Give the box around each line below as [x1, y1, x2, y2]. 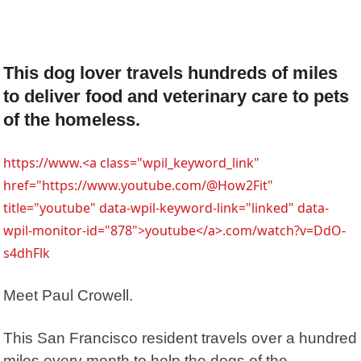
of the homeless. [3, 109, 141, 130]
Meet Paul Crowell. [3, 286, 134, 304]
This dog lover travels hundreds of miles [3, 62, 338, 83]
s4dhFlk [3, 243, 51, 262]
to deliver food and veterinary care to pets [3, 85, 350, 106]
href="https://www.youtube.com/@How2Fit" [3, 176, 274, 194]
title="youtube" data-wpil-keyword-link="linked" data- [3, 198, 330, 217]
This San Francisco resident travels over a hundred [3, 329, 358, 346]
